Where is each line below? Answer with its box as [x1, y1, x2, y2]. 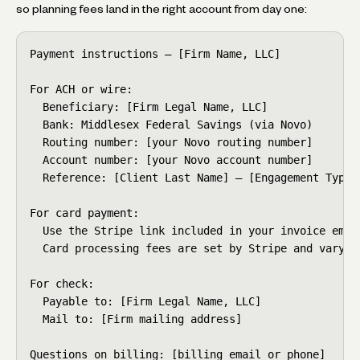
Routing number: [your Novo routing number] [30, 135, 313, 149]
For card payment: [30, 206, 139, 219]
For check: [30, 276, 94, 290]
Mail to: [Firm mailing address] [30, 312, 242, 325]
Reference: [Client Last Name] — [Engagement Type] [30, 170, 358, 184]
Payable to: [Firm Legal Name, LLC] [30, 294, 261, 308]
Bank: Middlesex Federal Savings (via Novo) [30, 117, 313, 131]
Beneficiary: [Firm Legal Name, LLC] [30, 100, 268, 113]
